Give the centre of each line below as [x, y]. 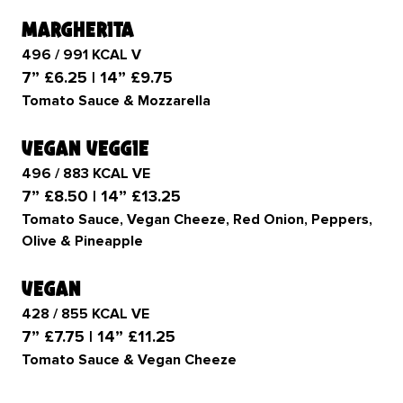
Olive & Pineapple [84, 241]
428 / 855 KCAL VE [85, 314]
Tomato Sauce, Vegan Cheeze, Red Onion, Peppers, [197, 219]
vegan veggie [85, 148]
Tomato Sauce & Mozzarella [116, 101]
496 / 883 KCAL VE [86, 174]
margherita [78, 29]
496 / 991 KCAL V [81, 55]
